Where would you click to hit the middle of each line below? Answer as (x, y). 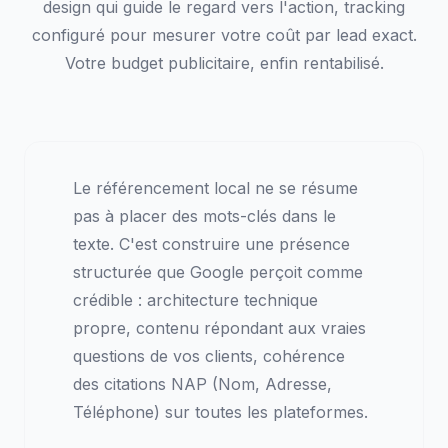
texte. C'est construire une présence (211, 244)
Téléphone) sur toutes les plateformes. (220, 412)
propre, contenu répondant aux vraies (219, 328)
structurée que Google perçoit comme (218, 272)
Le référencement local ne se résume (215, 188)
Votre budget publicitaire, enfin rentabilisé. (224, 63)
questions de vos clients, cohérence (209, 356)
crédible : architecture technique (195, 300)
